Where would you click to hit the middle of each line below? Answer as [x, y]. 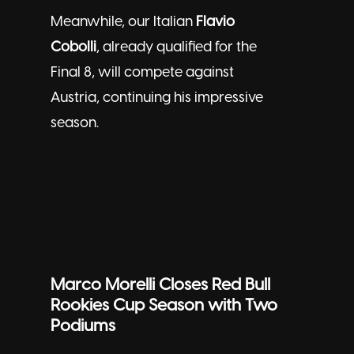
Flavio [215, 23]
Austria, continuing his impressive [157, 99]
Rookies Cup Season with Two [164, 306]
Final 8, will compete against [142, 73]
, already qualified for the [177, 48]
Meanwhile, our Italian [123, 23]
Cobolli [73, 48]
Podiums [83, 327]
